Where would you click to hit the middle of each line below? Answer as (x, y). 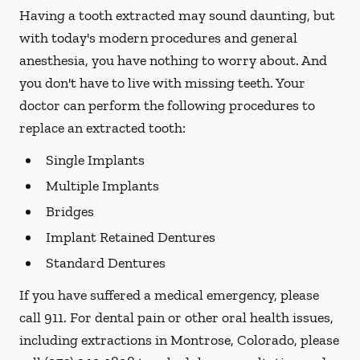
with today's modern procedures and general (158, 38)
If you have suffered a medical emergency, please (169, 295)
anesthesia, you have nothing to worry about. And (173, 60)
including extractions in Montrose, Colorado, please (179, 340)
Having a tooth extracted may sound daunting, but (177, 15)
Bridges (70, 211)
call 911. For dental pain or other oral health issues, (176, 317)
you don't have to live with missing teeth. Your (162, 83)
